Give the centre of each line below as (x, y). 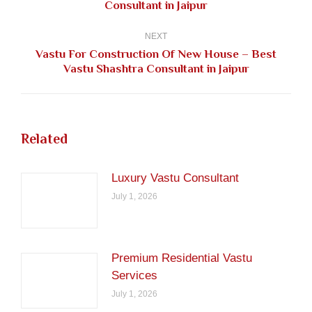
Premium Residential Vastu (182, 258)
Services (134, 276)
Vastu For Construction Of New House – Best (156, 54)
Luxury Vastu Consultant (175, 178)
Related (44, 139)
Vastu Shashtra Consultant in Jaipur (156, 69)
